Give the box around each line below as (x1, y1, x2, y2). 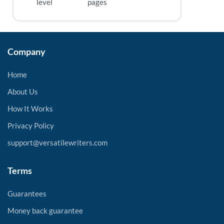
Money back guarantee (7, 206, 83, 215)
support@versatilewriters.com (7, 138, 107, 147)
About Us (7, 87, 38, 96)
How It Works (7, 104, 53, 113)
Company (7, 46, 45, 57)
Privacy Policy (7, 121, 54, 130)
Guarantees (7, 189, 46, 198)
